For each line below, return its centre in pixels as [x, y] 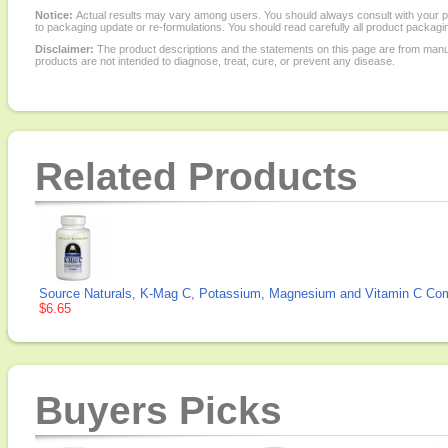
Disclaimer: [64, 49]
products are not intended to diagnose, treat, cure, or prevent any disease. [215, 61]
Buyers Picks [158, 410]
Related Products [196, 176]
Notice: [55, 15]
